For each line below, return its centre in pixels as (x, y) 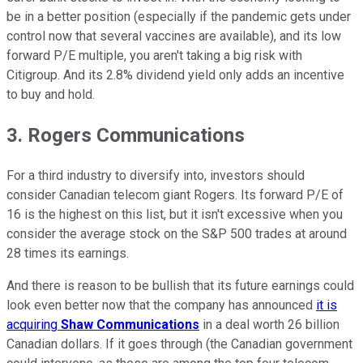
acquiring (34, 325)
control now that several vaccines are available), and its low (174, 36)
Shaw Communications (130, 325)
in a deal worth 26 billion (269, 325)
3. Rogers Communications (126, 136)
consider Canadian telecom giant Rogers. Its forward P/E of (175, 195)
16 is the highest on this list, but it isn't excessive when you (175, 215)
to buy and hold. (51, 95)
